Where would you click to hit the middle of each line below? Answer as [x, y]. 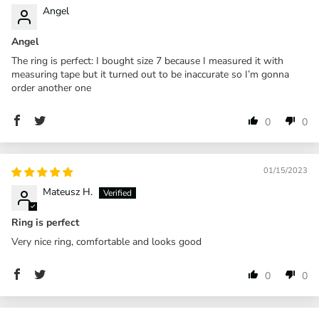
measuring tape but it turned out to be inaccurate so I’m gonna [150, 74]
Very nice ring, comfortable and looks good [106, 241]
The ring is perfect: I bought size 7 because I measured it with [147, 61]
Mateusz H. [68, 192]
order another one [51, 88]
